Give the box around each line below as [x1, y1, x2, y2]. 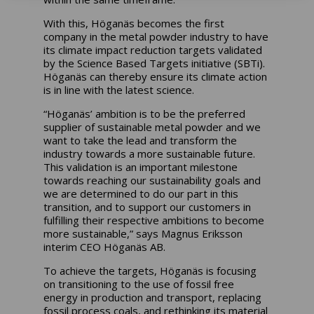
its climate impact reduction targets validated [43, 42, 263, 57]
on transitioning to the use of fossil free [43, 276, 235, 291]
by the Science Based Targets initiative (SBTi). [43, 55, 266, 70]
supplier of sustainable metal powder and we [43, 119, 261, 134]
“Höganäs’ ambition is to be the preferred [43, 106, 246, 121]
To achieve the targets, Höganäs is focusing [43, 263, 257, 278]
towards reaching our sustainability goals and [43, 172, 261, 187]
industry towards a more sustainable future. [43, 146, 256, 161]
